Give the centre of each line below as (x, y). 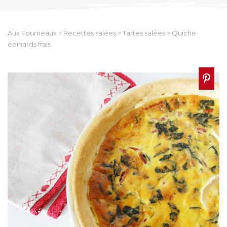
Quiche (184, 33)
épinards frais (29, 44)
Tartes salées (144, 33)
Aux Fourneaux (32, 33)
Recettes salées (90, 33)
